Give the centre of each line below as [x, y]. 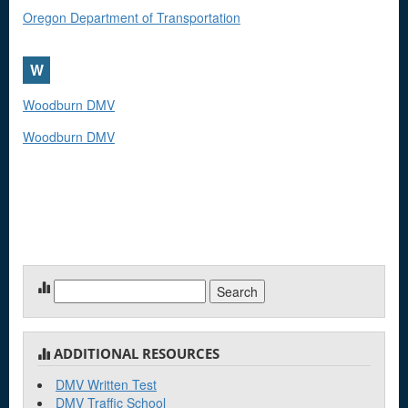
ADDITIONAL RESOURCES [137, 353]
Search [74, 288]
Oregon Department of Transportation [132, 17]
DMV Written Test [106, 384]
